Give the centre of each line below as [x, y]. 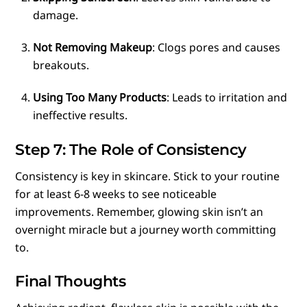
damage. [56, 15]
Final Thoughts [71, 281]
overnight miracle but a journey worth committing [146, 230]
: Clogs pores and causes [216, 48]
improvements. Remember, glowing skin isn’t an [139, 212]
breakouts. [61, 65]
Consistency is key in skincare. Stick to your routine [148, 176]
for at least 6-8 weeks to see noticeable [116, 194]
